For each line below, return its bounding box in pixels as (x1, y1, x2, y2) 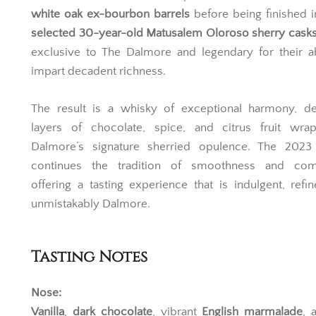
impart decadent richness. (31, 86, 166, 99)
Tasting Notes (31, 268, 147, 288)
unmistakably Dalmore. (31, 218, 150, 231)
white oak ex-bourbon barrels (31, 29, 190, 42)
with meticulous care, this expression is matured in (31, 10, 305, 23)
